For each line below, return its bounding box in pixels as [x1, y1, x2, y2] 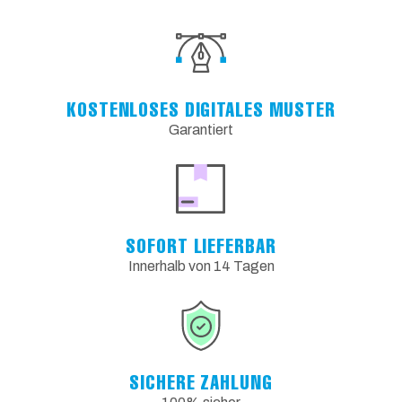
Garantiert [169, 122, 233, 138]
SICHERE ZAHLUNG [129, 370, 273, 395]
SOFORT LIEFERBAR [126, 233, 276, 258]
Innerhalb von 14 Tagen [127, 258, 275, 275]
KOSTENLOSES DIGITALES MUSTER [66, 97, 336, 122]
